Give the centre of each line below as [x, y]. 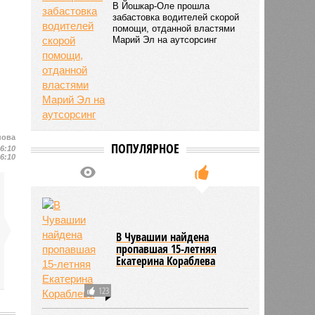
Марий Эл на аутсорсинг [165, 39]
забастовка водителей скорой [176, 17]
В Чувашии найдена [163, 237]
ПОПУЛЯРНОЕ [145, 148]
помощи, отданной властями [174, 28]
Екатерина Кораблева [166, 261]
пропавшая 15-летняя [167, 249]
